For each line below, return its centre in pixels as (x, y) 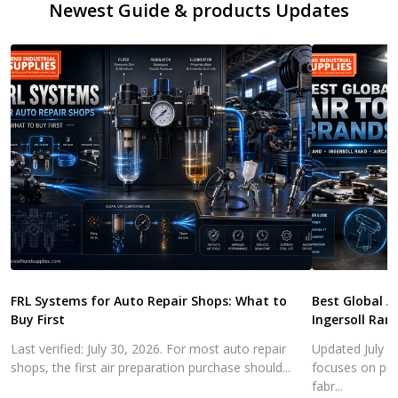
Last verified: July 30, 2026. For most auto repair (148, 349)
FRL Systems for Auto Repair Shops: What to (149, 301)
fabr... (328, 386)
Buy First (38, 320)
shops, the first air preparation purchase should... (151, 368)
